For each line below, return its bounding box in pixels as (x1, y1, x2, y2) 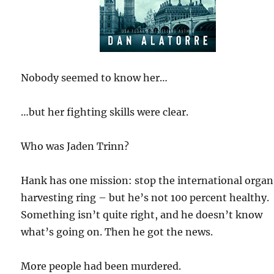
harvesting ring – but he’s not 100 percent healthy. (21, 191, 270, 204)
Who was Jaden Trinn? (21, 140, 130, 152)
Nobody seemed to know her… (21, 72, 168, 84)
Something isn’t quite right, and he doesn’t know (21, 209, 263, 221)
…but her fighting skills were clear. (21, 106, 189, 118)
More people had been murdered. (21, 260, 182, 272)
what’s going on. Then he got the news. (21, 226, 213, 238)
